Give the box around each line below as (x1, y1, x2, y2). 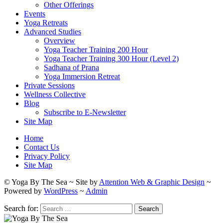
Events (24, 9, 45, 18)
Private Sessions (24, 81, 75, 90)
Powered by (4, 187, 44, 196)
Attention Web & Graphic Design (99, 178, 205, 187)
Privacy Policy (24, 152, 70, 161)
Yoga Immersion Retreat (44, 72, 120, 81)
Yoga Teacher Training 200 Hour (44, 45, 148, 54)
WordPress (44, 187, 78, 196)
